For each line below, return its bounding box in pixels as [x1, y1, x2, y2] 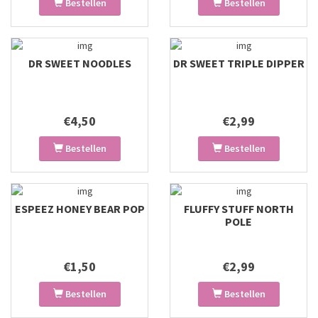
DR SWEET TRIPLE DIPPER [172, 56, 305, 70]
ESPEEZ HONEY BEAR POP [14, 202, 145, 216]
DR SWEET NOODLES [28, 56, 131, 70]
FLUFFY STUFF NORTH [183, 202, 294, 216]
